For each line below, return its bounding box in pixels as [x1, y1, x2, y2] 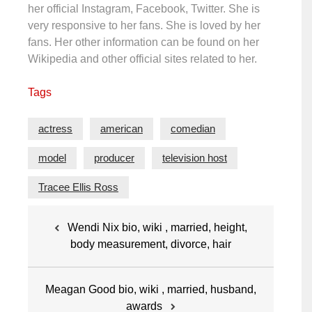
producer [94, 152, 134, 164]
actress [38, 123, 72, 134]
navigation [27, 233, 111, 251]
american [100, 123, 143, 134]
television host [162, 152, 227, 164]
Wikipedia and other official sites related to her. [28, 53, 257, 65]
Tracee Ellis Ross [38, 181, 118, 193]
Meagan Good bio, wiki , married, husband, [45, 283, 256, 295]
